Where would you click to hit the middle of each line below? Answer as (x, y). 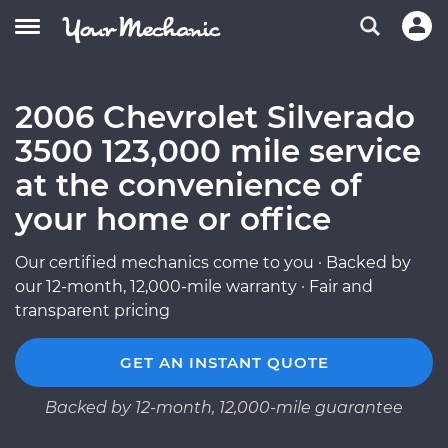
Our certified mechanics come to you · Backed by (213, 262)
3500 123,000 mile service (218, 151)
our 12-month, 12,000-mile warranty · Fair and (194, 286)
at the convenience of (188, 185)
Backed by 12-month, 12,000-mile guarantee (224, 407)
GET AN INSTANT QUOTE (224, 362)
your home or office (173, 219)
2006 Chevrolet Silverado (215, 117)
